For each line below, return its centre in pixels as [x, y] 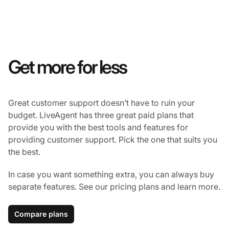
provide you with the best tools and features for [98, 128]
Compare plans [41, 214]
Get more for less [67, 67]
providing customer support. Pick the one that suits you [113, 140]
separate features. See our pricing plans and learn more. [114, 187]
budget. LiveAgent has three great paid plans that [101, 115]
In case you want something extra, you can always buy [111, 175]
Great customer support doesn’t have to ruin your [101, 103]
